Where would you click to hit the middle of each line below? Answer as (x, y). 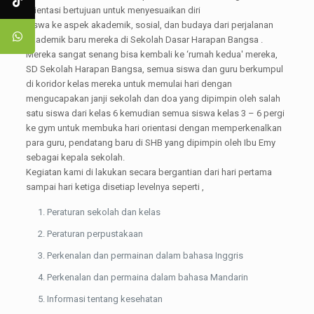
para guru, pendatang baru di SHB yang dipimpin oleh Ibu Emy (150, 143)
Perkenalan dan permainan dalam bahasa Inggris (145, 255)
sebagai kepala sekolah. (75, 157)
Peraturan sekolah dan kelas (103, 212)
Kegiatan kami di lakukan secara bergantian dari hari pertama (149, 172)
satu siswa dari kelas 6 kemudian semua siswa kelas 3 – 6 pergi (155, 113)
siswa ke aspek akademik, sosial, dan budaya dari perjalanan (149, 25)
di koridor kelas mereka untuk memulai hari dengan (129, 84)
